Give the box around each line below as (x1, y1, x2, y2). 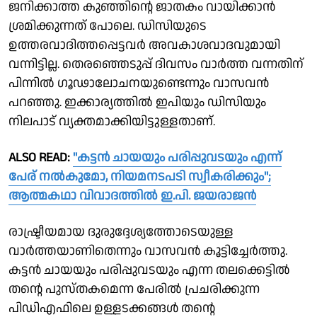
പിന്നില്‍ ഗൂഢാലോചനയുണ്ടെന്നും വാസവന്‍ (8, 74, 269, 92)
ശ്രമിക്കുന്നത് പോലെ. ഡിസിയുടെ (8, 16, 207, 35)
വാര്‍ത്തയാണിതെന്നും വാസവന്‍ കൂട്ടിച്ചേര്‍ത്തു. (8, 241, 287, 260)
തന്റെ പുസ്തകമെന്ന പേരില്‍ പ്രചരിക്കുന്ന (8, 279, 260, 298)
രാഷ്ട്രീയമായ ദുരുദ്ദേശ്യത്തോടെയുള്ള (8, 222, 234, 241)
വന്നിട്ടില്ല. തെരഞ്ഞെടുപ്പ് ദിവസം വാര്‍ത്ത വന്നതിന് (8, 54, 304, 73)
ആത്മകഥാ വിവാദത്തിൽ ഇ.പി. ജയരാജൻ (8, 186, 256, 204)
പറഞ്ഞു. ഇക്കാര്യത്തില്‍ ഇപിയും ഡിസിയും (8, 93, 266, 111)
